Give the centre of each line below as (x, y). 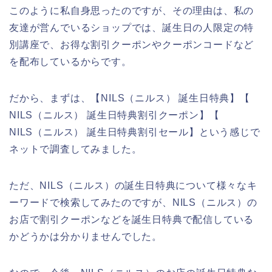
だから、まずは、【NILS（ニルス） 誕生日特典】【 (130, 98)
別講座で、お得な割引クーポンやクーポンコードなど (132, 44)
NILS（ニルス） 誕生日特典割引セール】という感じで (135, 132)
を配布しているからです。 (70, 61)
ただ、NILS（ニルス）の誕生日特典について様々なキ (133, 185)
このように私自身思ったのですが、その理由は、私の (132, 10)
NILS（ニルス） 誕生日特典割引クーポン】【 (114, 115)
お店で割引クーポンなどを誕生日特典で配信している (132, 219)
